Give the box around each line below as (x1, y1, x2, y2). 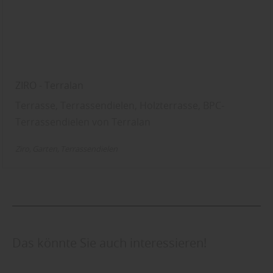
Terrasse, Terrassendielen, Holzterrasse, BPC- (15, 99, 225, 113)
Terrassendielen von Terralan (15, 115, 151, 129)
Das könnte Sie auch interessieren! (12, 234, 207, 251)
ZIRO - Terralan (15, 79, 84, 93)
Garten (32, 144, 58, 155)
